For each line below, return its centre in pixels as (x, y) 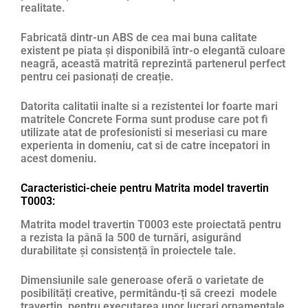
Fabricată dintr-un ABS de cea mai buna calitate (139, 38)
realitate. (43, 8)
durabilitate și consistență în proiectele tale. (129, 250)
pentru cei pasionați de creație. (97, 77)
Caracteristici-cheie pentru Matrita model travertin (145, 188)
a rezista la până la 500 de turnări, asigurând (131, 237)
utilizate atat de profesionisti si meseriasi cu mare (144, 133)
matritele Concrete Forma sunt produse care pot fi (144, 120)
